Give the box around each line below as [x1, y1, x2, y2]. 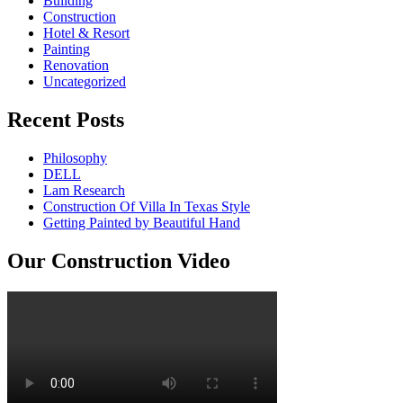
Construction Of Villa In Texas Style [43, 198, 250, 214]
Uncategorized [43, 73, 126, 89]
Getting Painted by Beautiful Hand [43, 214, 240, 230]
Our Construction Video [7, 248, 230, 273]
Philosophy [43, 149, 107, 166]
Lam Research [43, 182, 125, 198]
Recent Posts [7, 107, 124, 131]
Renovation [43, 57, 109, 73]
